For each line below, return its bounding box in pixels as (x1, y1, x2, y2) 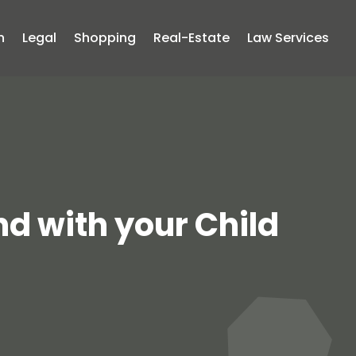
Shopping (74, 29, 137, 47)
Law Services (247, 29, 330, 47)
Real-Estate (153, 29, 230, 47)
